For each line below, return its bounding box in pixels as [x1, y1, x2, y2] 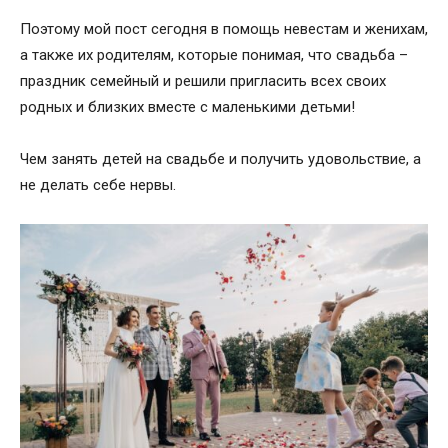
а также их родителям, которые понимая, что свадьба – [20, 45, 408, 64]
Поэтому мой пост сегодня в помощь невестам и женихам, [20, 19, 428, 38]
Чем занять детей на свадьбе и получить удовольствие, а [20, 149, 421, 168]
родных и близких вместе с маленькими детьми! [20, 97, 355, 116]
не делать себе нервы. [20, 175, 176, 194]
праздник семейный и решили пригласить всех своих [20, 71, 386, 90]
